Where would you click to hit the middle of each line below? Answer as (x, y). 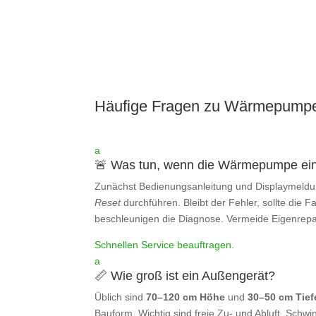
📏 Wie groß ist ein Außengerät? (185, 276)
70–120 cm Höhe (186, 297)
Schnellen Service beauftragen (163, 245)
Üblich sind (121, 297)
